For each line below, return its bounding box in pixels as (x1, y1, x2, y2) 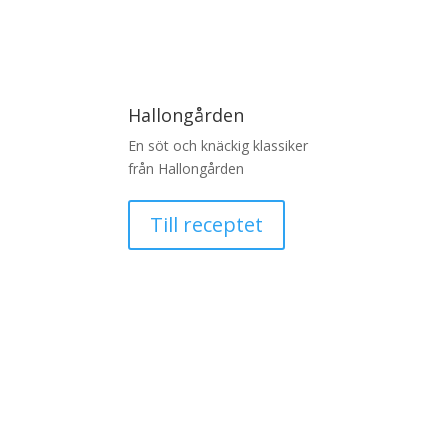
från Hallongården (127, 158, 244, 178)
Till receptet (149, 210, 263, 238)
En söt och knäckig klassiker (127, 135, 308, 155)
